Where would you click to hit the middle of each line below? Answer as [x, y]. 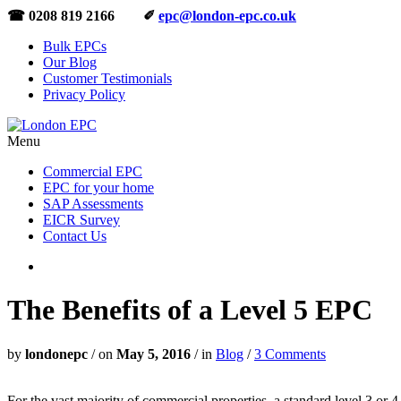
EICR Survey [81, 220]
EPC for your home [98, 188]
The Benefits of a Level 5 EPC [190, 310]
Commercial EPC [93, 171]
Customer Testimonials [107, 78]
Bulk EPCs [75, 46]
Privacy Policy [84, 94]
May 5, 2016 [152, 354]
